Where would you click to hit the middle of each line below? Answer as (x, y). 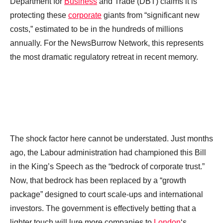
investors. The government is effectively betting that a (103, 209)
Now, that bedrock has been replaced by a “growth (98, 181)
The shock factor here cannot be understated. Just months (111, 139)
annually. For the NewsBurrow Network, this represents (107, 43)
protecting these (39, 15)
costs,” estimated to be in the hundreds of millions (97, 29)
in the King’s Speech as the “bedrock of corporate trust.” (107, 167)
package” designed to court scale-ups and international (107, 195)
